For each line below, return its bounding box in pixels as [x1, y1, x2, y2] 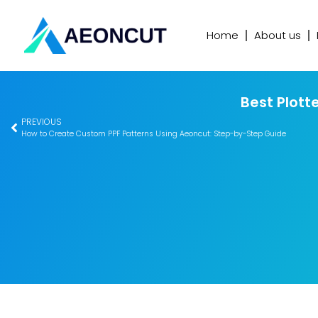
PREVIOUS [21, 116, 62, 128]
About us [253, 28, 301, 43]
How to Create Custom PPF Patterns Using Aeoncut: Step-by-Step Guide [21, 128, 286, 139]
